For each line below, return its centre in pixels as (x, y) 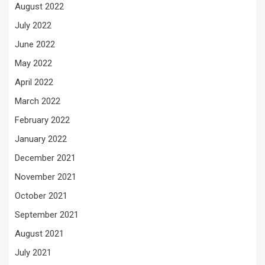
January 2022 (41, 139)
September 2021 (47, 214)
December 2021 (45, 158)
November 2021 (46, 177)
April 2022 (34, 82)
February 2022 (42, 120)
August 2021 (39, 233)
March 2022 (38, 101)
